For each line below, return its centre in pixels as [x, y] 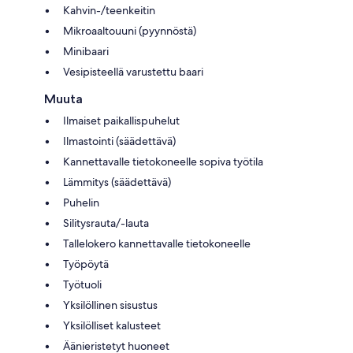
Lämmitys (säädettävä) [117, 182]
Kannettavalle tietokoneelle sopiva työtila [163, 161]
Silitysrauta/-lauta [106, 223]
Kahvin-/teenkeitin [109, 10]
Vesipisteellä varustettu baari [133, 71]
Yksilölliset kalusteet [112, 325]
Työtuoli [82, 284]
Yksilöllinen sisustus [110, 305]
